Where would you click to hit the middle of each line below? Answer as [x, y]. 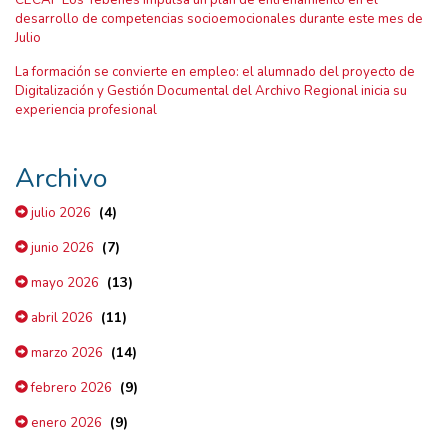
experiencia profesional [86, 110]
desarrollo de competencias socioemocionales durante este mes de [219, 19]
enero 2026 [65, 423]
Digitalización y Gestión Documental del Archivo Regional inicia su [211, 91]
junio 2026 [61, 248]
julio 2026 [59, 213]
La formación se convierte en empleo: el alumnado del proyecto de [215, 72]
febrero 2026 [70, 388]
